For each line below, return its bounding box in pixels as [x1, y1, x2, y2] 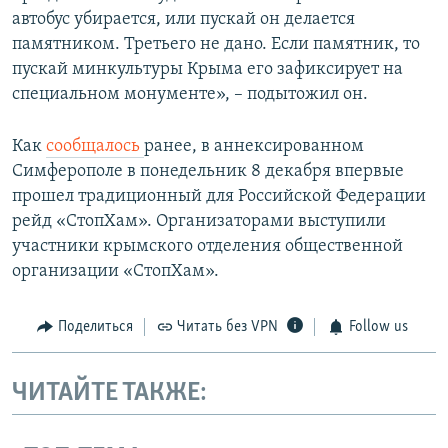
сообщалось [46, 137, 144, 157]
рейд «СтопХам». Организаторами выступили [12, 212, 386, 232]
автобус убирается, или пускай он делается [12, 10, 355, 30]
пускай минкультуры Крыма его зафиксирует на [12, 60, 403, 80]
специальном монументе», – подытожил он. [12, 85, 368, 105]
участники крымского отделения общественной [12, 237, 403, 257]
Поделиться [57, 319, 133, 336]
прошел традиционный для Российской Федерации [12, 187, 426, 207]
